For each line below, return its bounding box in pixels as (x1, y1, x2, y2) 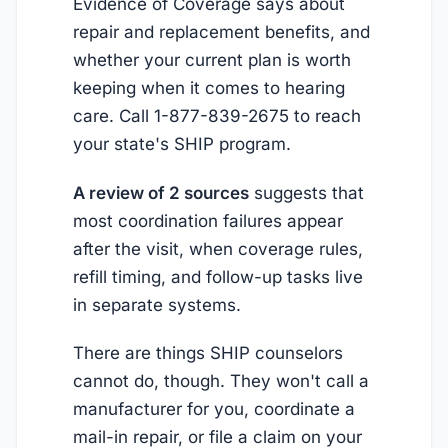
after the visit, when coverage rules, (73, 238, 363, 259)
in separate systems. (73, 294, 241, 315)
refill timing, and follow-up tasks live (73, 266, 363, 287)
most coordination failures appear (73, 210, 343, 231)
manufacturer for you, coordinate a (73, 399, 355, 420)
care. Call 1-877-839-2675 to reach (73, 106, 361, 127)
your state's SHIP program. (73, 134, 291, 155)
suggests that (249, 182, 364, 203)
